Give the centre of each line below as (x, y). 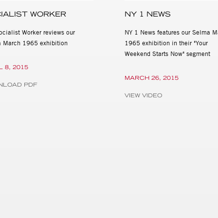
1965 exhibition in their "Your (166, 43)
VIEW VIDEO (143, 95)
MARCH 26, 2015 (151, 78)
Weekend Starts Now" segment (167, 53)
